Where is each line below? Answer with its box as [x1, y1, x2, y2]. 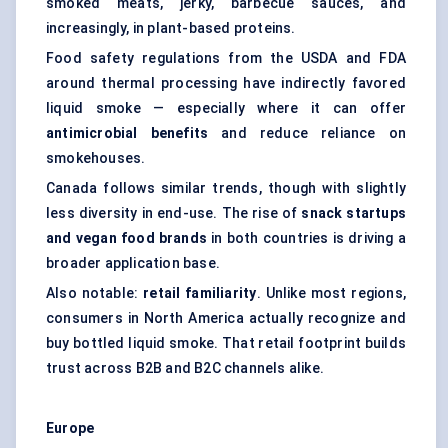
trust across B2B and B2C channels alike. [46, 360, 324, 377]
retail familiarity [143, 285, 257, 302]
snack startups [301, 205, 406, 222]
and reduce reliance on [208, 125, 406, 142]
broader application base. [46, 255, 220, 272]
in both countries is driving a [207, 230, 407, 247]
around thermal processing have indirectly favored [46, 75, 406, 92]
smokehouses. [46, 150, 146, 167]
